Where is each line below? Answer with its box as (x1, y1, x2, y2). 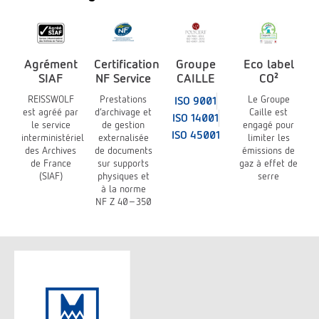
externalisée (98, 131, 149, 143)
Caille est (249, 105, 288, 117)
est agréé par (23, 105, 78, 117)
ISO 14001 (172, 110, 219, 125)
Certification (94, 56, 159, 71)
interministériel (21, 131, 84, 143)
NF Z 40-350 (95, 195, 152, 207)
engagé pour (243, 118, 294, 130)
